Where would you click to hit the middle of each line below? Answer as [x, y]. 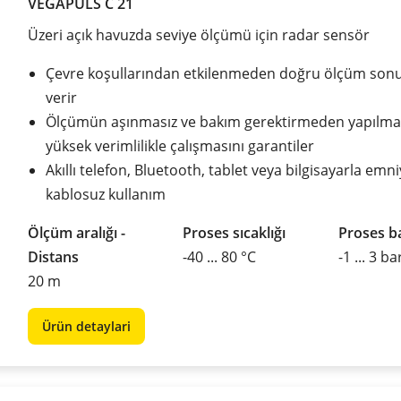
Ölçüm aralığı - [77, 232]
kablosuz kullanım [106, 194]
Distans [53, 256]
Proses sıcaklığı [235, 232]
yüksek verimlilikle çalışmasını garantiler [180, 145]
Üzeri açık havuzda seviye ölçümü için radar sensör [199, 34]
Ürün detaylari [86, 326]
